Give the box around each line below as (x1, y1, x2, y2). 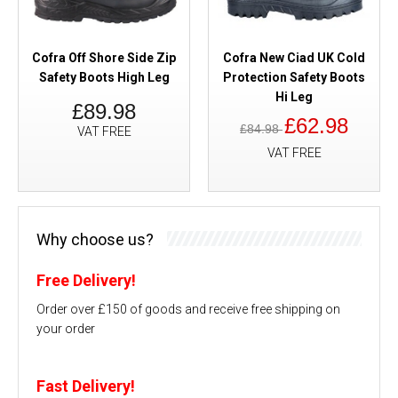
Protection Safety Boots (223, 69, 365, 84)
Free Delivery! (36, 270, 136, 290)
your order (36, 321, 95, 336)
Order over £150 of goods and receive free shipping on (36, 301, 340, 316)
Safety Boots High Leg (38, 69, 170, 84)
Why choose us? (36, 229, 154, 249)
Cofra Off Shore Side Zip (32, 50, 176, 65)
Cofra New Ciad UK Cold (223, 50, 365, 65)
